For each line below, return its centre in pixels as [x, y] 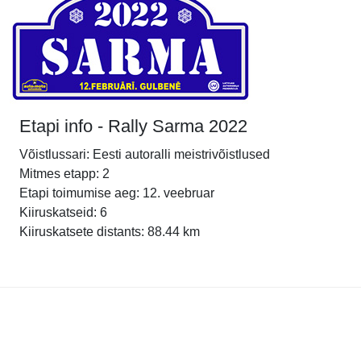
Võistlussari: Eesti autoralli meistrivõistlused [145, 154]
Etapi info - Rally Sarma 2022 [133, 126]
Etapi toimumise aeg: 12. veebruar [117, 193]
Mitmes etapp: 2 [64, 174]
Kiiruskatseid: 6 [63, 212]
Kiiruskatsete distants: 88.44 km [110, 232]
